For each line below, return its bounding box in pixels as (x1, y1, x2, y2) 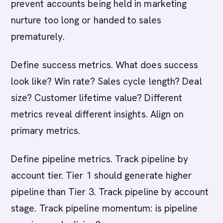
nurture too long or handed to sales (11, 14, 161, 26)
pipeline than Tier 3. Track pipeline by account (11, 186, 209, 198)
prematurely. (11, 30, 65, 43)
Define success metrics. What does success (11, 59, 199, 71)
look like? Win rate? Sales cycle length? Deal (11, 75, 202, 88)
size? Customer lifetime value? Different (11, 92, 183, 104)
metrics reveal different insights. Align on (11, 108, 184, 120)
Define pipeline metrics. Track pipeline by (11, 153, 189, 165)
